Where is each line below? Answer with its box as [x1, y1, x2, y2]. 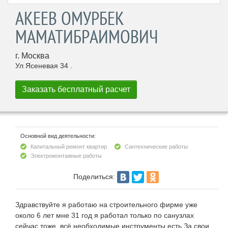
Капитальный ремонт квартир [31, 144, 107, 150]
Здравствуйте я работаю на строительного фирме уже [15, 201, 197, 209]
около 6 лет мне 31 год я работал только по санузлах [15, 211, 194, 220]
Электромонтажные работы [31, 153, 102, 159]
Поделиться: [73, 172, 115, 181]
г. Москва [15, 51, 49, 61]
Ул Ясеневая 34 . [15, 62, 72, 70]
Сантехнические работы [125, 144, 188, 150]
